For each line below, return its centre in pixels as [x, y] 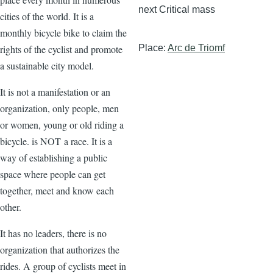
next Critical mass [177, 10]
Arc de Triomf [196, 48]
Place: [153, 48]
